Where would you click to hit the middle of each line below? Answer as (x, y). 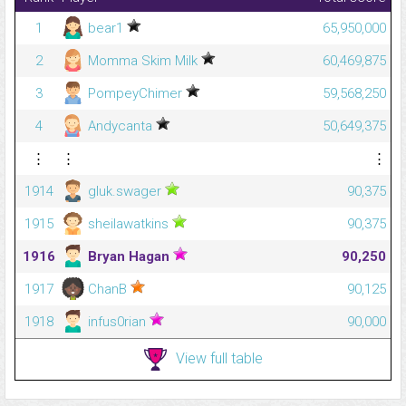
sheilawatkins (128, 224)
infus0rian (117, 322)
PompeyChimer (135, 94)
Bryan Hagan (129, 257)
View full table (219, 358)
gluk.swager (125, 192)
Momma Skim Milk (143, 61)
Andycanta (120, 126)
